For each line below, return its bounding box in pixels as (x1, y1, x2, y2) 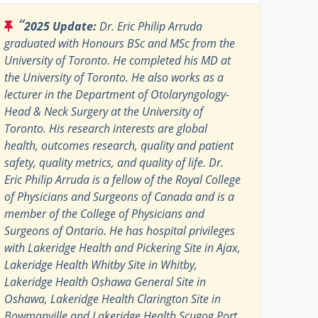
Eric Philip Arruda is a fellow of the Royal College (4, 171, 241, 187)
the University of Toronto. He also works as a (4, 69, 224, 85)
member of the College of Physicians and (4, 205, 205, 221)
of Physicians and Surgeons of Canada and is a (4, 188, 235, 204)
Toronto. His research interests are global (4, 120, 208, 136)
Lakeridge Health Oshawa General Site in (4, 273, 207, 290)
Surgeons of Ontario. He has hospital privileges (4, 222, 236, 238)
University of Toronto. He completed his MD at (4, 52, 231, 68)
